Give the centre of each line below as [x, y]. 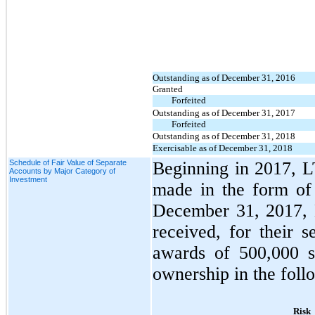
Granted [168, 89]
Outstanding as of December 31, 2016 [224, 77]
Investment [28, 179]
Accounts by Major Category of [62, 171]
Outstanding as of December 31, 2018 [224, 136]
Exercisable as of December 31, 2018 [223, 148]
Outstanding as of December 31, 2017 [224, 112]
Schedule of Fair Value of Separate [68, 162]
